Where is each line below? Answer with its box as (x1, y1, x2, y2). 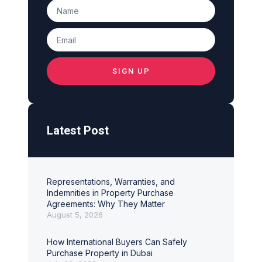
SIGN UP (112, 67, 150, 75)
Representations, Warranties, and (47, 177, 175, 187)
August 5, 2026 (47, 210, 103, 219)
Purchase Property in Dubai (47, 248, 153, 258)
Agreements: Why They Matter (47, 199, 165, 209)
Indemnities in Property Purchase (47, 188, 174, 198)
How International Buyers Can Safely (47, 237, 187, 247)
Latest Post (47, 123, 109, 137)
